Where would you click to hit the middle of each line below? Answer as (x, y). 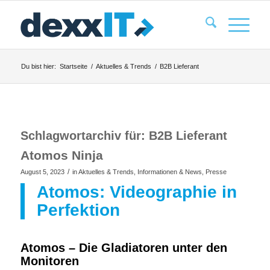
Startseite (73, 66)
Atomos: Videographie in (137, 192)
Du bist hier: (38, 66)
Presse (216, 172)
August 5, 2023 (42, 172)
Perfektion (78, 210)
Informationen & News (169, 172)
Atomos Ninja (61, 155)
